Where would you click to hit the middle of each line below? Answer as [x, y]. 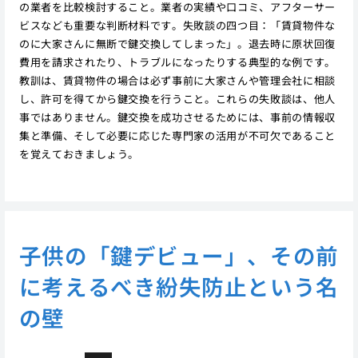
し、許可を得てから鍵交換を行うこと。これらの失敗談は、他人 [177, 99]
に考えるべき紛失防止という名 [179, 286]
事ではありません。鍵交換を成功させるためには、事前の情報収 [177, 117]
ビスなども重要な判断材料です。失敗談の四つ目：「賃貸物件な [177, 26]
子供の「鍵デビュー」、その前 [179, 255]
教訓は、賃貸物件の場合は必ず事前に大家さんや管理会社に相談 [177, 81]
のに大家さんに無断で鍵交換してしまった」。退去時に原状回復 [177, 44]
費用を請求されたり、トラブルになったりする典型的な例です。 [177, 62]
